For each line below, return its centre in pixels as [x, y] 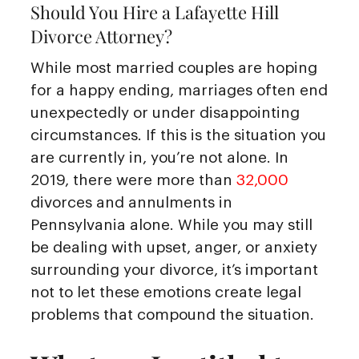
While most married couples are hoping [174, 67]
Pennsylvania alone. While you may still [171, 224]
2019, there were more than [133, 179]
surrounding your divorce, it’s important [174, 269]
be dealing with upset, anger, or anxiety [174, 247]
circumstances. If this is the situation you [178, 135]
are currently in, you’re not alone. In [159, 157]
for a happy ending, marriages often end [179, 90]
